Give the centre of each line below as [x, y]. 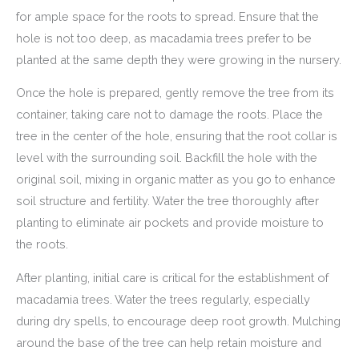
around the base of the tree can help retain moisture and [169, 342]
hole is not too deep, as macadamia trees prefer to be [164, 38]
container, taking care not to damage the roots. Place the [169, 115]
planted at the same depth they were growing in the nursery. [179, 59]
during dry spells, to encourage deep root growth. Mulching [178, 321]
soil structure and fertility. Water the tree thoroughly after [167, 201]
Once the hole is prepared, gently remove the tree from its [175, 93]
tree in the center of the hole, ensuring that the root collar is [177, 136]
